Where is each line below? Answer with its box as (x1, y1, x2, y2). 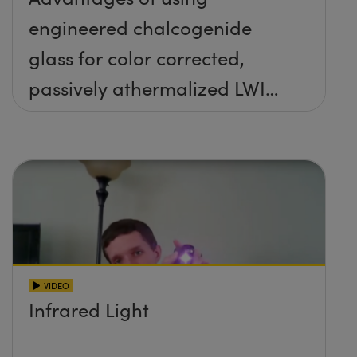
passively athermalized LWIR (29, 74, 277, 100)
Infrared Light (29, 296, 149, 322)
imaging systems (29, 104, 174, 131)
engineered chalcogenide (29, 14, 252, 40)
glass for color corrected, (29, 44, 245, 70)
